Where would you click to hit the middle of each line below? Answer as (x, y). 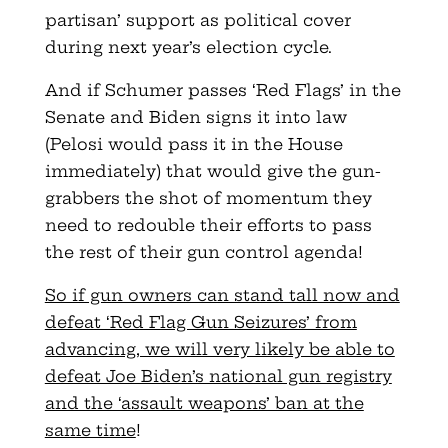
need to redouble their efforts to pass (208, 224)
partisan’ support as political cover (197, 19)
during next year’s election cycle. (188, 46)
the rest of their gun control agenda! (203, 251)
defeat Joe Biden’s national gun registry (218, 375)
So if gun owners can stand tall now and (222, 294)
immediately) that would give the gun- (212, 170)
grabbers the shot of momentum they (208, 197)
